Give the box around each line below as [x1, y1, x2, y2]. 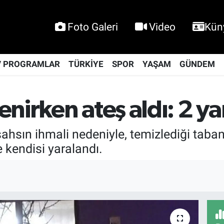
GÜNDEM [179, 59, 215, 69]
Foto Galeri [67, 20, 118, 33]
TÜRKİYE [68, 59, 103, 69]
